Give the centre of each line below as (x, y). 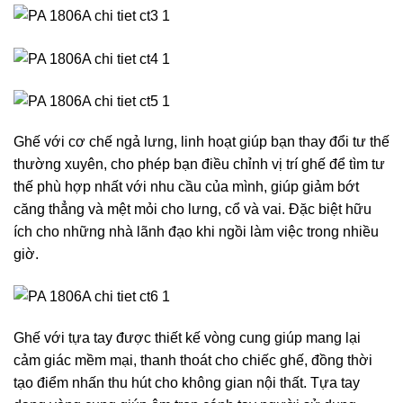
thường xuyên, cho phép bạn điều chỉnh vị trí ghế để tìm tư (199, 165)
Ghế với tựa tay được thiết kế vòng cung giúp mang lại (187, 338)
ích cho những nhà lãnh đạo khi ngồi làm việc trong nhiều (196, 232)
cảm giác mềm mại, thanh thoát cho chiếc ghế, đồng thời (193, 361)
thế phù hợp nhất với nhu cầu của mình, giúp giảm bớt (186, 187)
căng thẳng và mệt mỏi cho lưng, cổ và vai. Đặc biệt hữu (193, 210)
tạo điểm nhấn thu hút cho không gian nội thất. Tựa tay (187, 383)
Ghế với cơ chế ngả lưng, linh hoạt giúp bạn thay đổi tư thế (201, 142)
